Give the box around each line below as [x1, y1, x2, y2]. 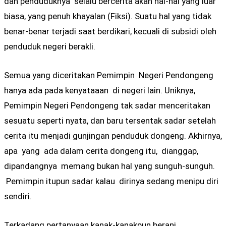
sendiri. [4, 191, 32, 202]
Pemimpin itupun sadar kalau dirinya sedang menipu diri [4, 176, 218, 187]
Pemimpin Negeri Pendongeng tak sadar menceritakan [4, 100, 210, 111]
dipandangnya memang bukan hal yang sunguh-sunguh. [4, 161, 215, 172]
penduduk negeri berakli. [4, 41, 95, 51]
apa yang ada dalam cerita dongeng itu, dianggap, [4, 146, 198, 156]
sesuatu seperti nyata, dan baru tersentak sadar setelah [4, 116, 216, 126]
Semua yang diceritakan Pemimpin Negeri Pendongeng [4, 70, 213, 81]
